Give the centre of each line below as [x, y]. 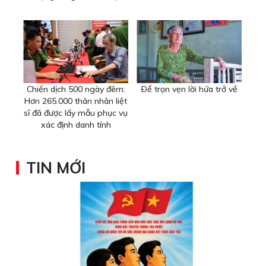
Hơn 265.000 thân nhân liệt [76, 101]
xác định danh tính [76, 125]
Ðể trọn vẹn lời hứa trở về [189, 89]
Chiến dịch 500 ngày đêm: [76, 89]
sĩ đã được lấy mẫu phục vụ [76, 113]
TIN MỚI [56, 168]
